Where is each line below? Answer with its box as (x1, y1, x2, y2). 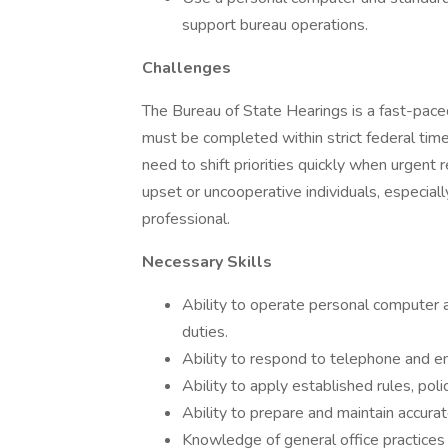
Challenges (142, 57, 231, 79)
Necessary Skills (142, 251, 272, 273)
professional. (142, 208, 230, 230)
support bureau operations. (182, 14, 368, 36)
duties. (182, 321, 228, 343)
